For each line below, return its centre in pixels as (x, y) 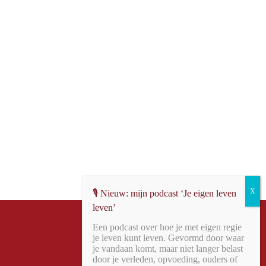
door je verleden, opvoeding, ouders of (165, 259)
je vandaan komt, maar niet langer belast (168, 248)
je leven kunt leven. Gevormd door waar (168, 238)
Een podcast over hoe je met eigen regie (167, 227)
